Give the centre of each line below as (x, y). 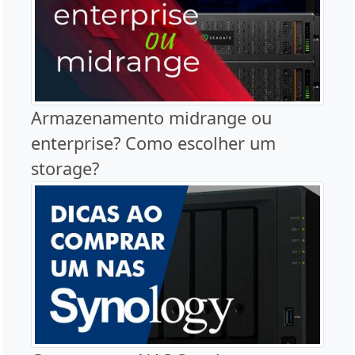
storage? (65, 169)
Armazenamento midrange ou (151, 118)
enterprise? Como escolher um (153, 143)
